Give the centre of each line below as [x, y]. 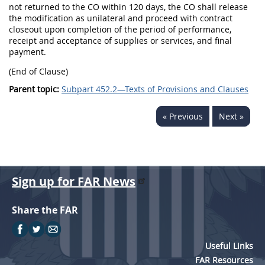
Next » [231, 116]
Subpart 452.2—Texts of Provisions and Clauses [155, 89]
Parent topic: [34, 89]
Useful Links [229, 246]
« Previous [183, 116]
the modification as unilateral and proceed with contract [121, 18]
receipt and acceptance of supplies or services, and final [120, 41]
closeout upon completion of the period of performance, [120, 29]
